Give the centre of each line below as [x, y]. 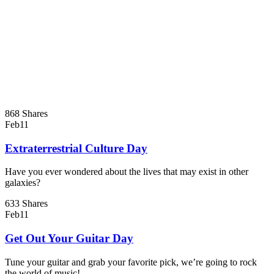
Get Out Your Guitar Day [69, 239]
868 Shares [26, 113]
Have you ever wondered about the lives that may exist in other [127, 172]
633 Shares [26, 204]
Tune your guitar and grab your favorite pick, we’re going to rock [131, 262]
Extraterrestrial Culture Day [76, 148]
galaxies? [23, 183]
